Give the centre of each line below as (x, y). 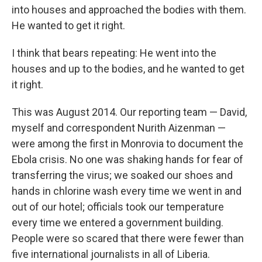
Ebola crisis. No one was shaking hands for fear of (127, 159)
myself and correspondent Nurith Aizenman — (119, 127)
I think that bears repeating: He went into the (114, 53)
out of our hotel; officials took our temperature (118, 206)
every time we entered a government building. (118, 222)
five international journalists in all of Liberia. (111, 254)
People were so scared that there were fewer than (128, 238)
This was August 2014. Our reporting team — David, (129, 112)
